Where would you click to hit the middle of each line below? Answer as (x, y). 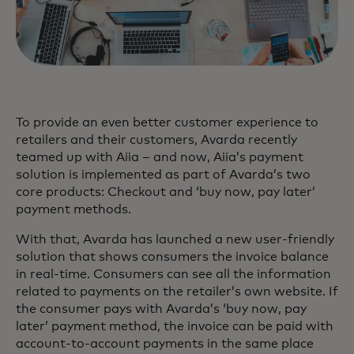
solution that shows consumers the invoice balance (172, 257)
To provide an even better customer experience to (167, 122)
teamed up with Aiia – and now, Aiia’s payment (160, 157)
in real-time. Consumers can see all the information (173, 274)
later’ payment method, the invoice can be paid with (175, 326)
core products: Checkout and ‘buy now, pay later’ (166, 192)
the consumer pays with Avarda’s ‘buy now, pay (161, 309)
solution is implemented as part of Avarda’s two (163, 175)
